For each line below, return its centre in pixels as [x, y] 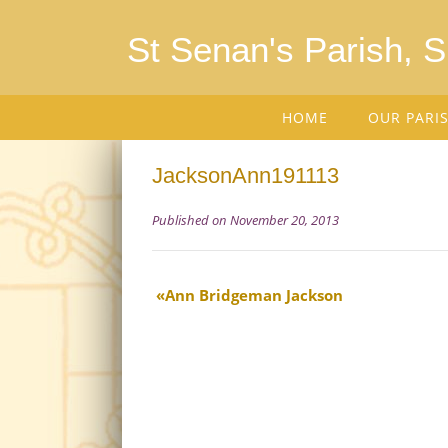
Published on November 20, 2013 [245, 220]
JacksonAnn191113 [245, 175]
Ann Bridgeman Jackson [254, 295]
